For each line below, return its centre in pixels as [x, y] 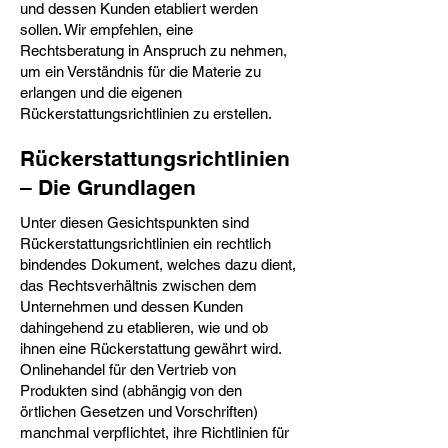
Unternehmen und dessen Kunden [131, 306]
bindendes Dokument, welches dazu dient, [158, 264]
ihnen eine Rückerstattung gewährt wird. [150, 348]
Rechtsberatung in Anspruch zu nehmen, [153, 50]
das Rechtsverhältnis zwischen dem [138, 285]
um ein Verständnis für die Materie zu [140, 71]
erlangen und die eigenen [101, 92]
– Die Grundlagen [108, 187]
